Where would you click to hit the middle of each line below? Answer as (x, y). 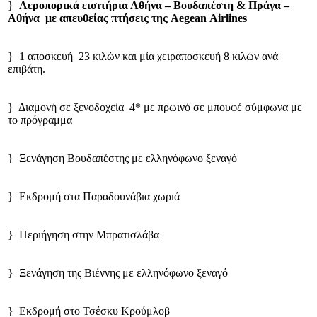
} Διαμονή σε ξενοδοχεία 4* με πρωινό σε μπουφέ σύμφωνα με (155, 108)
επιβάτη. (27, 69)
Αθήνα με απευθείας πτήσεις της (89, 18)
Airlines (228, 18)
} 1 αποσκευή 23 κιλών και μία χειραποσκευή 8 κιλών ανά (143, 57)
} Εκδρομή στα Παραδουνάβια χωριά (94, 197)
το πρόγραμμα (40, 120)
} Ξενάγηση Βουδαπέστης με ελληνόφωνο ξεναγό (122, 158)
